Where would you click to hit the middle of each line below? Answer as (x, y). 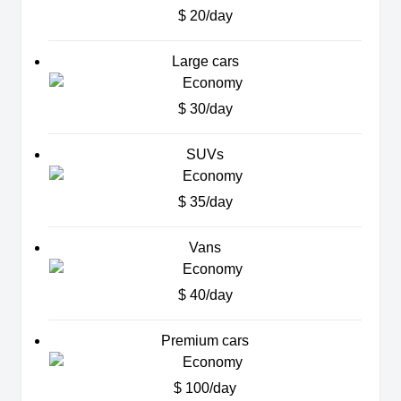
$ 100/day (205, 388)
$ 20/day (205, 16)
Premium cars (205, 341)
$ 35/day (205, 202)
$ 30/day (205, 109)
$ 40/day (205, 295)
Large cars (205, 62)
